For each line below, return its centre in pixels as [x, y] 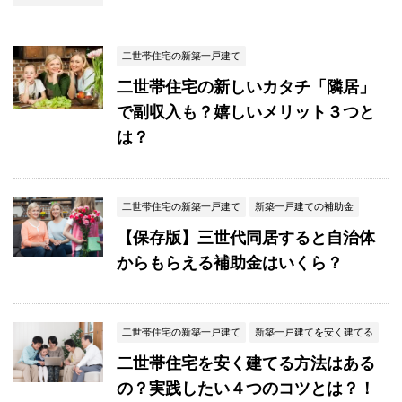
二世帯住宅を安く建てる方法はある [246, 363]
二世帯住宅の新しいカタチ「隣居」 [246, 87]
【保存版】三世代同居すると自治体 [246, 237]
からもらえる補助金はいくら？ [230, 262]
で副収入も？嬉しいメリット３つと [246, 112]
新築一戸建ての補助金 [304, 206]
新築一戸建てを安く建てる [314, 332]
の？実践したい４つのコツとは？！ [246, 388]
